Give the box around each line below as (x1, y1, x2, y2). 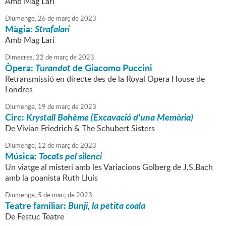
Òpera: (5, 61, 35, 75)
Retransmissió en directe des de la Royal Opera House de (5, 73, 205, 85)
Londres (5, 84, 33, 95)
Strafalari (35, 22, 70, 36)
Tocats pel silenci (39, 149, 102, 163)
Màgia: (5, 22, 35, 36)
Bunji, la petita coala (68, 199, 145, 212)
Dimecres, (5, 52, 34, 62)
